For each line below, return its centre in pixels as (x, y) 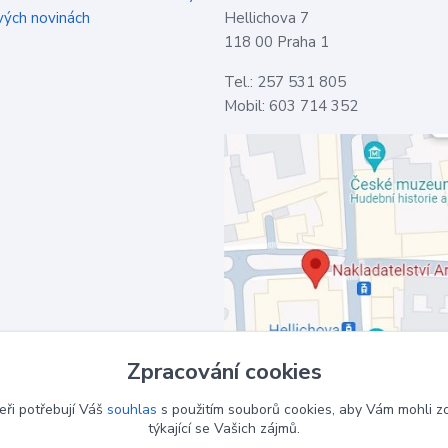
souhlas (131, 409)
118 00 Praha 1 (276, 42)
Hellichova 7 (266, 18)
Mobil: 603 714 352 (291, 106)
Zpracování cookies (224, 371)
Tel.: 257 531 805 (285, 82)
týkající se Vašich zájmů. (224, 428)
